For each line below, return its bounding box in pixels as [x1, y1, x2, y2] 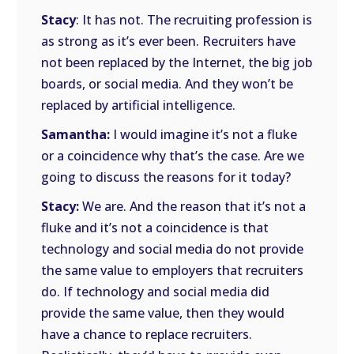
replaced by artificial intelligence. [41, 96, 236, 114]
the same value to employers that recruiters [41, 262, 304, 279]
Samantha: [41, 126, 111, 143]
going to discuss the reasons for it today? [41, 168, 292, 186]
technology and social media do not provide [41, 240, 304, 258]
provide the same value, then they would [41, 304, 285, 322]
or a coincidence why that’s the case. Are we [41, 147, 305, 164]
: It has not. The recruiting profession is [76, 11, 313, 28]
